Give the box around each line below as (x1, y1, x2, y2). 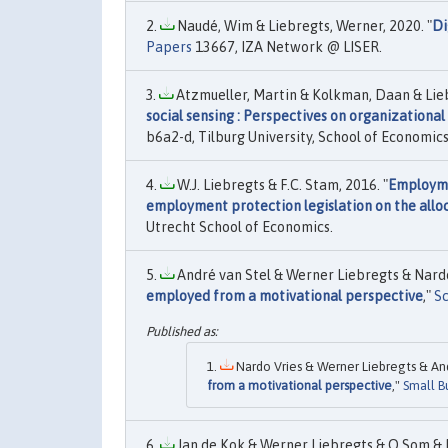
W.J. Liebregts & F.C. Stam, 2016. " (174, 177, 388, 193)
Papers (146, 39, 192, 55)
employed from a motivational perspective (146, 288, 423, 304)
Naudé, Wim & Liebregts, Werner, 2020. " (174, 18, 432, 34)
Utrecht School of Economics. (146, 219, 333, 235)
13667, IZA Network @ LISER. (192, 39, 382, 55)
